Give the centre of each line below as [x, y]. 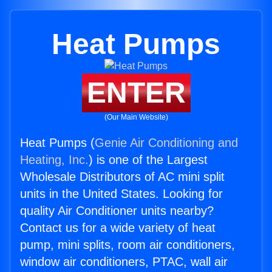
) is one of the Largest [148, 160]
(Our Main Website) [136, 117]
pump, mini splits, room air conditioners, [127, 245]
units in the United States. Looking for [121, 194]
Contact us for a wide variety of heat [118, 228]
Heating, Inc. [54, 160]
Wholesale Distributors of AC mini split [122, 177]
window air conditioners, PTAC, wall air [124, 262]
